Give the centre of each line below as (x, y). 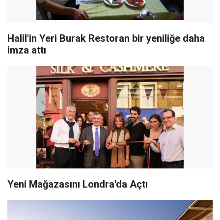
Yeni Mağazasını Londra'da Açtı (78, 184)
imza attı (27, 50)
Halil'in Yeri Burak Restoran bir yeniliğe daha (106, 38)
